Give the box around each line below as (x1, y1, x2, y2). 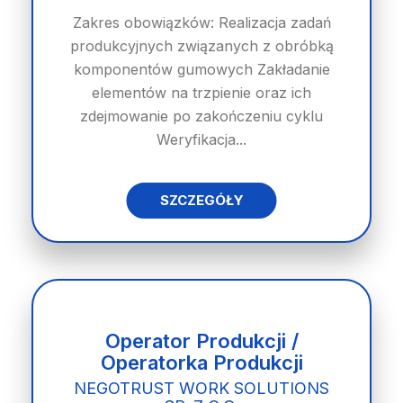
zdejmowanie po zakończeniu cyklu (80, 107, 323, 125)
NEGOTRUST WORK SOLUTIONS (74, 379, 329, 398)
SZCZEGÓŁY (159, 192, 244, 209)
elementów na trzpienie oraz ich (92, 84, 311, 102)
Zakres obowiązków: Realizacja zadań (72, 13, 331, 31)
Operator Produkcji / (104, 329, 299, 353)
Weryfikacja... (157, 130, 246, 148)
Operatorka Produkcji (100, 351, 303, 374)
